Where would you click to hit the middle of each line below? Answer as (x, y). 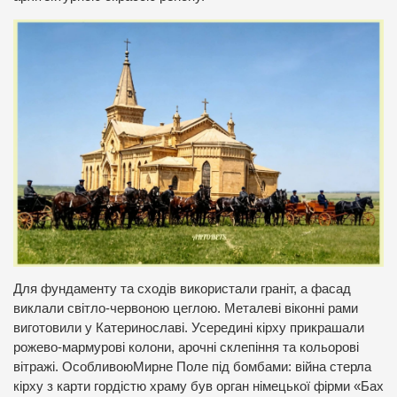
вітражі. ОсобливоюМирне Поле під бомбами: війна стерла (192, 367)
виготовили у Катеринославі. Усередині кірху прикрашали (189, 328)
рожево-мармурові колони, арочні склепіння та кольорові (186, 348)
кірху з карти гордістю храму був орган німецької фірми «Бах (198, 387)
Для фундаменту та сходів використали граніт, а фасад (182, 289)
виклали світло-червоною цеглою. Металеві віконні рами (186, 309)
